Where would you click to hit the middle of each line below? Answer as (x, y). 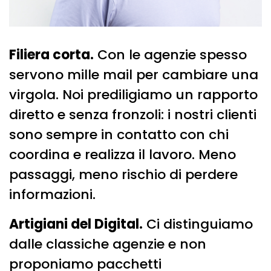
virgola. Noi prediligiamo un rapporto (133, 94)
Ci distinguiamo (198, 224)
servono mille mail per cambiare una (134, 74)
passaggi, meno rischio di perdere (123, 174)
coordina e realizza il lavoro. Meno (122, 154)
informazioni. (52, 194)
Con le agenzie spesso (170, 54)
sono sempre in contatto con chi (119, 134)
